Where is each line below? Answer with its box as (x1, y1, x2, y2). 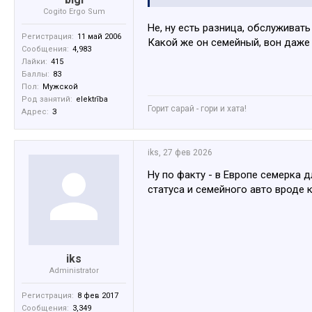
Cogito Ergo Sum (42, 6, 105, 16)
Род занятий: (22, 94, 72, 104)
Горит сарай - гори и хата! (148, 103, 247, 114)
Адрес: (22, 107, 49, 116)
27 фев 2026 (163, 147, 212, 157)
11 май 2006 (77, 31, 121, 41)
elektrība (76, 94, 108, 104)
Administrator (49, 265, 99, 275)
